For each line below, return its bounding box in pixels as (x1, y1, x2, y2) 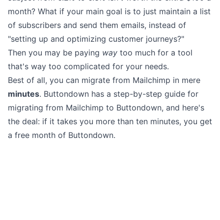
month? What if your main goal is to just (8, 6, 159, 16)
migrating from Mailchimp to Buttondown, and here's (8, 103, 204, 112)
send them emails (80, 20, 144, 30)
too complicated (49, 61, 110, 71)
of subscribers (8, 20, 61, 30)
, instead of (144, 20, 186, 30)
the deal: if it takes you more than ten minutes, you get (8, 116, 212, 126)
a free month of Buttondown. (8, 130, 115, 140)
